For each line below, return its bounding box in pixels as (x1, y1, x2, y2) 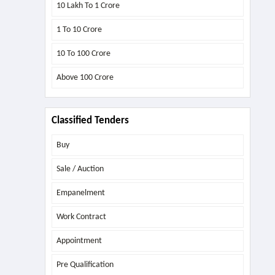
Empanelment (56, 188, 105, 198)
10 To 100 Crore (56, 48, 110, 58)
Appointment (56, 236, 102, 246)
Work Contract (56, 212, 106, 222)
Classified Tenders (51, 115, 129, 126)
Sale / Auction (56, 164, 104, 174)
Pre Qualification (56, 260, 114, 269)
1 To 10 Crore (56, 25, 102, 34)
